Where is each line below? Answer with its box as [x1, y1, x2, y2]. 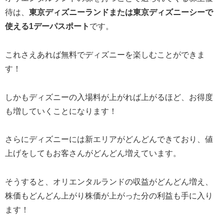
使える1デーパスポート [5, 22, 89, 31]
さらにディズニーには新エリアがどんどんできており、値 [5, 135, 213, 144]
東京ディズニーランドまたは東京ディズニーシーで [29, 8, 213, 17]
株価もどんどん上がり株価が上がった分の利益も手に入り [5, 191, 213, 200]
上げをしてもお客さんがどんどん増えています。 [5, 149, 181, 158]
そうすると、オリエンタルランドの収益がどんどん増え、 [5, 177, 213, 186]
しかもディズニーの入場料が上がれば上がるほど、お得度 [5, 92, 213, 101]
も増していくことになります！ [5, 106, 117, 115]
